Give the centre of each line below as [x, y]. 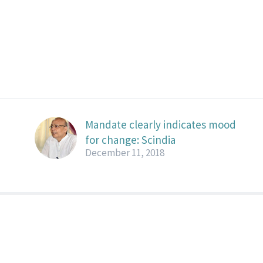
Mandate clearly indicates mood [161, 124]
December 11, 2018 [125, 152]
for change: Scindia [131, 139]
